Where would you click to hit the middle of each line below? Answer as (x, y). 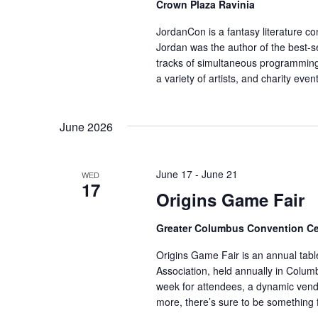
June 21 (219, 174)
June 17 (174, 174)
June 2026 (86, 127)
